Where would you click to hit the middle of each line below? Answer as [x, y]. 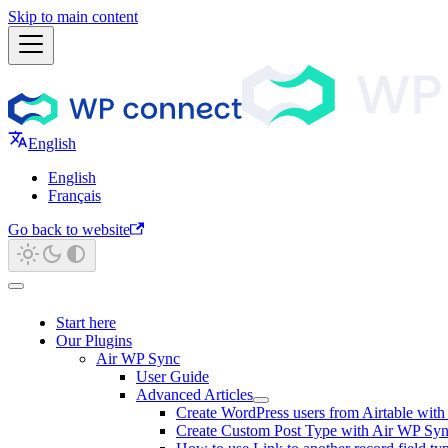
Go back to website [69, 229]
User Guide [172, 376]
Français [74, 195]
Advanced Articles [194, 394]
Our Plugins [94, 340]
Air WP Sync [138, 358]
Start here [86, 322]
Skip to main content [73, 16]
